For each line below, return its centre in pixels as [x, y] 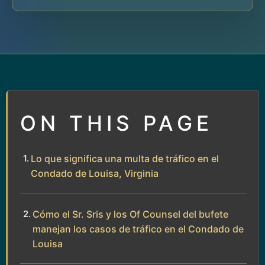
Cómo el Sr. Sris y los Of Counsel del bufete [130, 214]
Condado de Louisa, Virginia [95, 173]
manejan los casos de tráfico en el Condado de [138, 229]
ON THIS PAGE [117, 123]
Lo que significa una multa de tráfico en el [125, 158]
